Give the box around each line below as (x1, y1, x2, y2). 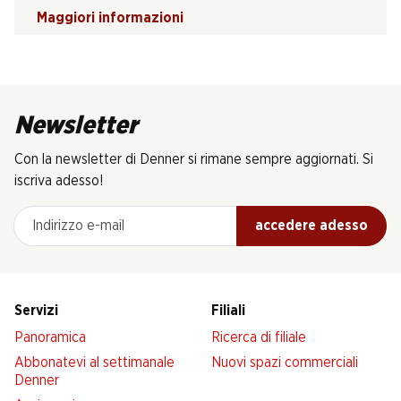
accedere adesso (255, 218, 368, 234)
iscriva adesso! (14, 173, 104, 188)
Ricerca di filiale (211, 329, 306, 345)
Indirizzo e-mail (13, 208, 106, 223)
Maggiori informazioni (37, 10, 183, 25)
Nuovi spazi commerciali (211, 354, 358, 370)
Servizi (14, 303, 58, 318)
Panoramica (14, 329, 86, 345)
